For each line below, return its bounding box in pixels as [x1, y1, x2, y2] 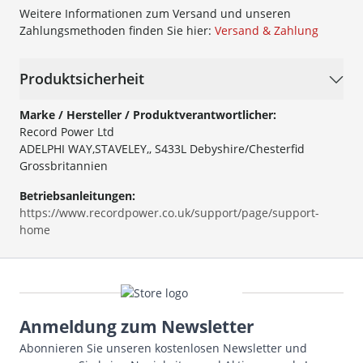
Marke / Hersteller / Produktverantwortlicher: [19, 107, 276, 123]
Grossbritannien [19, 158, 108, 174]
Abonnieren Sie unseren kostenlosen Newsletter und [19, 340, 307, 357]
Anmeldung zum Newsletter [19, 315, 254, 339]
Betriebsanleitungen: [19, 188, 135, 204]
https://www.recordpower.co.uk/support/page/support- [19, 205, 319, 221]
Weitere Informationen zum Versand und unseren [19, 6, 291, 22]
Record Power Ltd [19, 124, 114, 140]
